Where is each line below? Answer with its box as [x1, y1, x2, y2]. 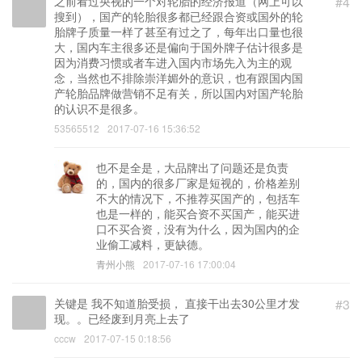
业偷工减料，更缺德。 [96, 236, 209, 253]
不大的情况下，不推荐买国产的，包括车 [96, 190, 300, 207]
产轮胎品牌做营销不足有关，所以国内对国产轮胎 [54, 85, 303, 102]
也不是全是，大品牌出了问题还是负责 [96, 159, 288, 176]
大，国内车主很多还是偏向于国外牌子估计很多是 [54, 39, 303, 56]
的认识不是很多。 [54, 100, 145, 117]
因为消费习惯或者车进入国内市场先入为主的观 [54, 54, 292, 71]
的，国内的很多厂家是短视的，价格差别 [96, 175, 300, 192]
